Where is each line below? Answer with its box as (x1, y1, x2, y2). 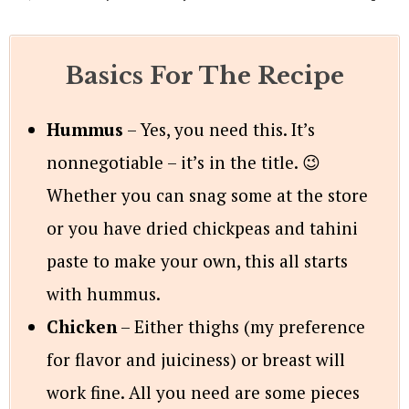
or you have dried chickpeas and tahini (47, 215, 358, 239)
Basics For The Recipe (65, 60, 344, 90)
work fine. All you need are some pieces (47, 380, 360, 404)
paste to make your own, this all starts (47, 248, 348, 272)
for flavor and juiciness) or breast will (47, 347, 345, 371)
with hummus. (47, 281, 161, 305)
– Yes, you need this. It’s (123, 117, 315, 141)
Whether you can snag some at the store (47, 183, 368, 206)
